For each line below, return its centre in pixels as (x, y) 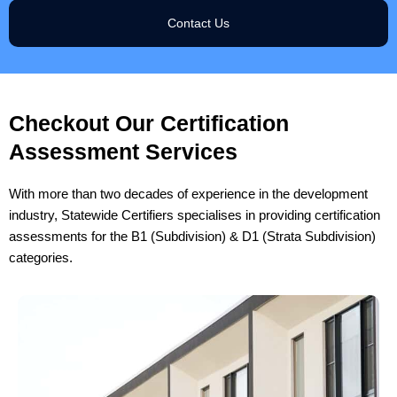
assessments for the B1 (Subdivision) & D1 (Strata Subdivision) (192, 236)
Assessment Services (123, 151)
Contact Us (198, 23)
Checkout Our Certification (149, 123)
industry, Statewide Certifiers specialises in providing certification (195, 215)
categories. (41, 257)
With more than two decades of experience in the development (188, 194)
